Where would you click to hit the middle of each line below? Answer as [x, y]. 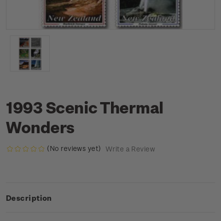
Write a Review [130, 149]
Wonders [40, 127]
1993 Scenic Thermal [85, 107]
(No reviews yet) [74, 148]
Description [29, 198]
